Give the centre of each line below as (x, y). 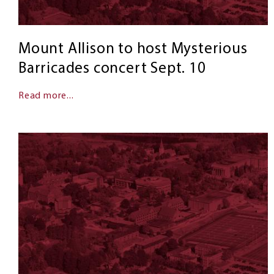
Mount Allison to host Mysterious (133, 49)
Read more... (46, 96)
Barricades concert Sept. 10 (112, 68)
